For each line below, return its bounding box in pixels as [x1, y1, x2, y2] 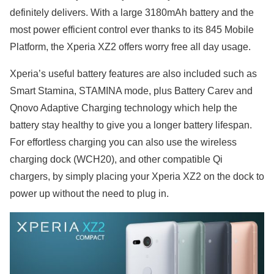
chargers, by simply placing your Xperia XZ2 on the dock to [10, 171, 264, 182]
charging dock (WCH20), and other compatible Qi [10, 154, 223, 165]
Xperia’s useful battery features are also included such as [10, 68, 257, 79]
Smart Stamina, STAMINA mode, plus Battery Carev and [10, 85, 253, 96]
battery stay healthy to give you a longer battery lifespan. [10, 119, 252, 130]
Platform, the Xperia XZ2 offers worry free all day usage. [10, 41, 251, 52]
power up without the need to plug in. [10, 188, 169, 199]
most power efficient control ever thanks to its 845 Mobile [10, 24, 254, 35]
